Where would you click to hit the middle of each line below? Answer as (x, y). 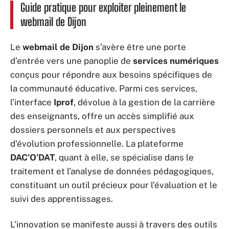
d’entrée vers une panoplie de (72, 61)
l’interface (32, 102)
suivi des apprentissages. (62, 199)
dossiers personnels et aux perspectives (93, 130)
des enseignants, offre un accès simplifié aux (102, 116)
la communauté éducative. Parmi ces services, (104, 89)
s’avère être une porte (140, 47)
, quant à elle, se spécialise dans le (124, 158)
